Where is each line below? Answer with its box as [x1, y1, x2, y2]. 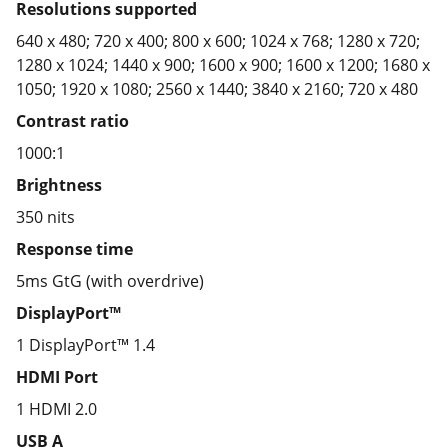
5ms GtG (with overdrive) [16, 270, 204, 292]
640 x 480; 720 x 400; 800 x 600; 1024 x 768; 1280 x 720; [16, 30, 420, 52]
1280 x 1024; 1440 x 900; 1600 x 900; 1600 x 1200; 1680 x [16, 54, 430, 76]
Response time [16, 238, 133, 260]
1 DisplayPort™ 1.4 [16, 334, 155, 356]
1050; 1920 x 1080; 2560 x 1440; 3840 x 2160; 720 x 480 [16, 78, 418, 100]
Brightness [16, 174, 102, 196]
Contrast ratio [16, 110, 129, 132]
